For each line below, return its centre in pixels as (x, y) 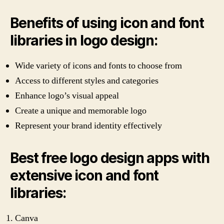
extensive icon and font (84, 175)
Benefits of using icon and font (107, 23)
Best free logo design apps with (110, 158)
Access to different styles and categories (87, 81)
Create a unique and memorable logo (81, 111)
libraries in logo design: (84, 40)
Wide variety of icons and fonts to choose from (98, 66)
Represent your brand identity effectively (88, 126)
